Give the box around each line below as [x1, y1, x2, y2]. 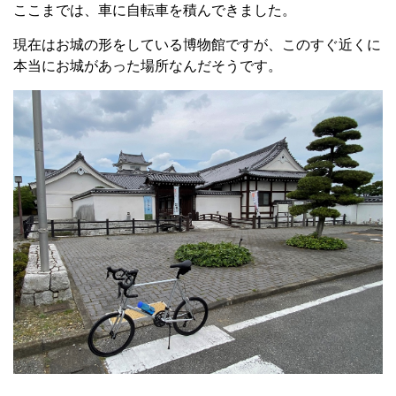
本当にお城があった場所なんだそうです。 [13, 58, 282, 73]
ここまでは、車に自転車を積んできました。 [13, 3, 296, 18]
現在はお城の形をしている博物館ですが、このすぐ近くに [13, 37, 381, 52]
